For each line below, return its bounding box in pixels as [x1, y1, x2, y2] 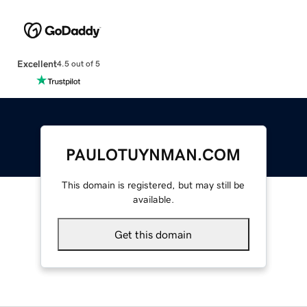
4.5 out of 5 [56, 60, 100, 69]
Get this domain [114, 228, 193, 240]
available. [132, 194, 174, 204]
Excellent [16, 58, 57, 69]
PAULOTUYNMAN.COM [66, 146, 241, 163]
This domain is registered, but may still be [62, 180, 245, 190]
